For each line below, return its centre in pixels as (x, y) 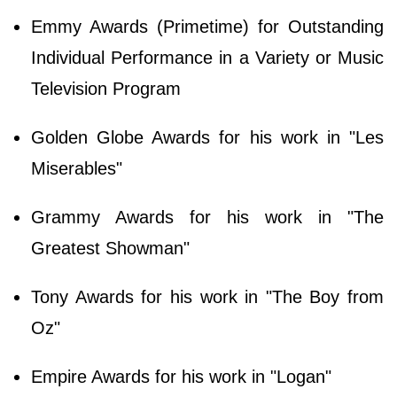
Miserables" (77, 168)
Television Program (106, 88)
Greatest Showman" (110, 248)
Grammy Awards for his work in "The (207, 217)
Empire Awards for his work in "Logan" (181, 376)
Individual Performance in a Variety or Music (207, 57)
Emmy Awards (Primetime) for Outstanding (207, 26)
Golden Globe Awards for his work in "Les (207, 137)
